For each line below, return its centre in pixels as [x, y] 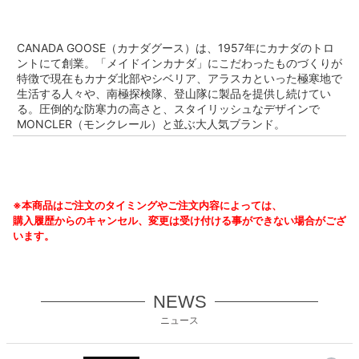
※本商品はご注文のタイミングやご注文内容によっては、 [147, 205]
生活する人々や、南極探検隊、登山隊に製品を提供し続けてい [174, 93]
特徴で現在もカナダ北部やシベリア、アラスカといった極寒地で [179, 78]
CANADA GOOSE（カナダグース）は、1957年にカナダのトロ [175, 47]
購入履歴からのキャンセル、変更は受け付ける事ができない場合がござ [179, 220]
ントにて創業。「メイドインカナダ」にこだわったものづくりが [179, 63]
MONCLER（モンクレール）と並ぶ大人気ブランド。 [151, 123]
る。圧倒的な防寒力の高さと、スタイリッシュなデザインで [168, 108]
